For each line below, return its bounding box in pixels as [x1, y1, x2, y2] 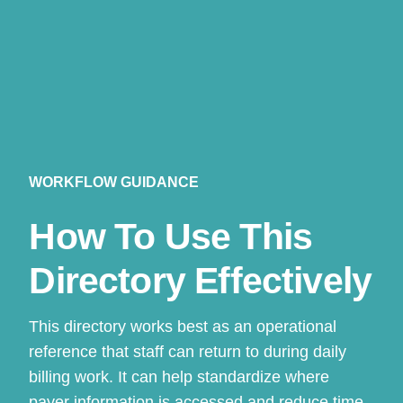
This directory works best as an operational [29, 318, 337, 336]
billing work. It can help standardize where [29, 368, 330, 386]
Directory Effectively [29, 260, 372, 301]
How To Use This [29, 216, 313, 257]
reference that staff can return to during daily [29, 343, 347, 361]
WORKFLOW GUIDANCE [29, 175, 200, 190]
